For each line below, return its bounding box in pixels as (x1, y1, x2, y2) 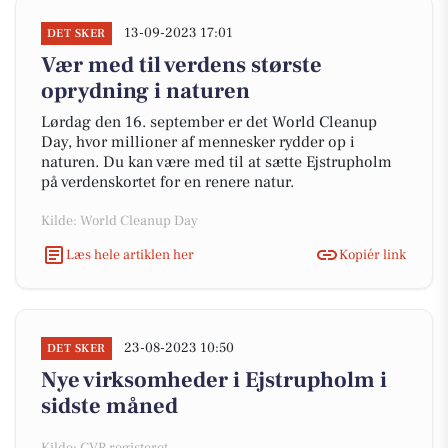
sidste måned (41, 392, 178, 420)
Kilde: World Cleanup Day (41, 212, 198, 230)
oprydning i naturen (41, 77, 250, 105)
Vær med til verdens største (41, 51, 322, 79)
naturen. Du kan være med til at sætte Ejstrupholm (41, 152, 392, 172)
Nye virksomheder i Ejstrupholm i (41, 366, 387, 394)
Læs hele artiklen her (66, 245, 194, 264)
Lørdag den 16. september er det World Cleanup (41, 112, 377, 132)
